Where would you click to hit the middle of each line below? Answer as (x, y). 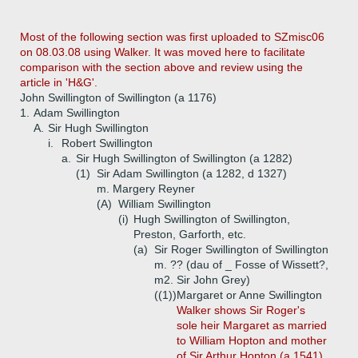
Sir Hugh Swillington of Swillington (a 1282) (184, 158)
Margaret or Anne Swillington (249, 295)
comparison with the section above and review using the (161, 67)
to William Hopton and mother (252, 340)
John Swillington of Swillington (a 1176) (118, 97)
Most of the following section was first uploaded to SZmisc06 (172, 37)
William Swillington (165, 204)
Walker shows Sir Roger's (241, 310)
